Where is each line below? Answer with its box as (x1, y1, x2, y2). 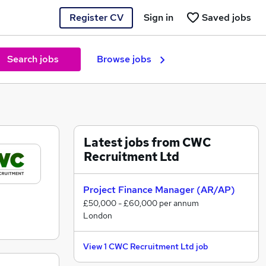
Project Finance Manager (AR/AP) (83, 183, 235, 196)
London (83, 210, 112, 221)
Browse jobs (97, 53, 151, 65)
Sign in (144, 11, 173, 24)
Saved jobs (202, 11, 251, 24)
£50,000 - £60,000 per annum (83, 198, 199, 208)
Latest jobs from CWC (84, 135, 211, 150)
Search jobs (7, 53, 59, 65)
